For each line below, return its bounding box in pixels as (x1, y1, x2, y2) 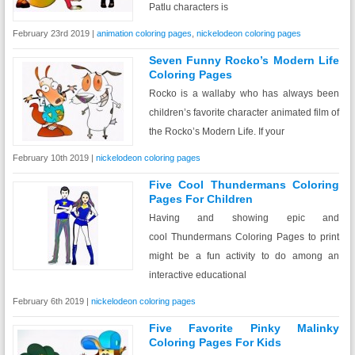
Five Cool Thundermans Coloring (148, 178, 340, 191)
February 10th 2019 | (12, 153, 96, 162)
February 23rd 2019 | (12, 29, 97, 38)
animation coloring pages (96, 29, 192, 38)
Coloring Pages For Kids (148, 336, 281, 349)
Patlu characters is (148, 2, 228, 13)
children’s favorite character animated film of (148, 107, 340, 118)
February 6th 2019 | (12, 296, 91, 306)
